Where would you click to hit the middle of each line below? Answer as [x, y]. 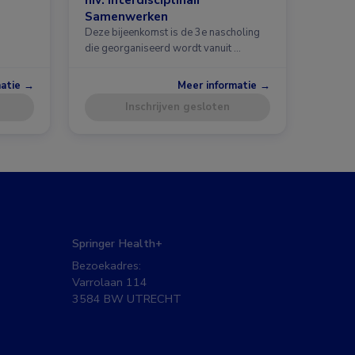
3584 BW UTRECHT [127, 298]
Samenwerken [126, 17]
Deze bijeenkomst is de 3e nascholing [172, 33]
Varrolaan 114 [110, 282]
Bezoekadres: [107, 265]
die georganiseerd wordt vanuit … [163, 49]
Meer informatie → [224, 86]
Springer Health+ [117, 243]
